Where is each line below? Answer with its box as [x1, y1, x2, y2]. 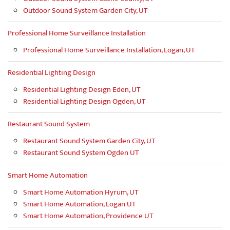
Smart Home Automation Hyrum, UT [23, 186, 139, 199]
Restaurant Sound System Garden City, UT [23, 135, 156, 148]
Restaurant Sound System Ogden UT [23, 146, 139, 160]
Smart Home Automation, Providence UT [23, 209, 154, 223]
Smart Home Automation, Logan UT [23, 198, 136, 211]
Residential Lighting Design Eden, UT [23, 83, 141, 97]
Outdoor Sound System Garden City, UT [23, 4, 148, 17]
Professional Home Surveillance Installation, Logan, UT [23, 44, 195, 57]
